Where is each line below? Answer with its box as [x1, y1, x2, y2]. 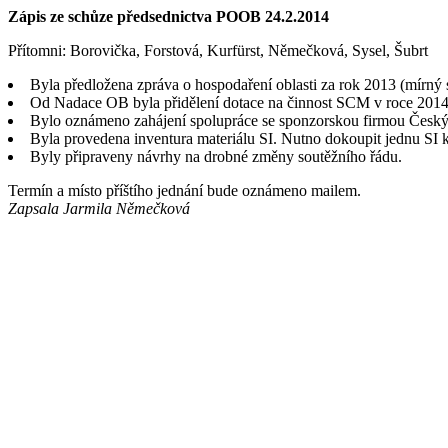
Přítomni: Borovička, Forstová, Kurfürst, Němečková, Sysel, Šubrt [8, 42, 428, 59]
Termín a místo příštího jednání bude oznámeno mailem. [8, 182, 361, 199]
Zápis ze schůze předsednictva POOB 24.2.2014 [8, 8, 329, 25]
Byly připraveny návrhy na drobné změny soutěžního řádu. [30, 148, 402, 165]
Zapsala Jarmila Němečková [8, 200, 190, 217]
